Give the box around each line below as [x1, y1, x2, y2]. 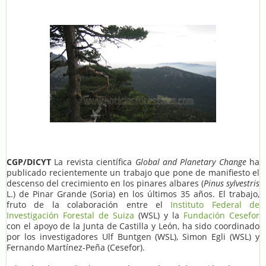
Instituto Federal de [170, 199, 259, 211]
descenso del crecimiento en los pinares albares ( [7, 178, 204, 189]
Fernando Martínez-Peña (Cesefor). [7, 242, 145, 254]
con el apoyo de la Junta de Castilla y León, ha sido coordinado [7, 220, 259, 232]
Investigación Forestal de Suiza [7, 210, 134, 221]
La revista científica [51, 156, 135, 168]
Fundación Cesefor [183, 210, 259, 221]
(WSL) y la [134, 210, 183, 221]
